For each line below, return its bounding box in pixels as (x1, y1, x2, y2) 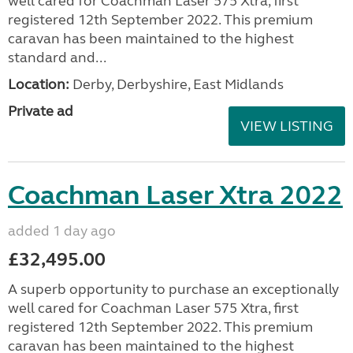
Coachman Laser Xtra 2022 (8, 178, 343, 212)
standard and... (8, 48, 106, 66)
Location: (8, 75, 69, 93)
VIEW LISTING (240, 117, 333, 135)
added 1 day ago (8, 221, 116, 240)
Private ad (8, 102, 73, 120)
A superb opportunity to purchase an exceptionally (8, 280, 339, 298)
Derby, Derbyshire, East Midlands (69, 75, 284, 93)
